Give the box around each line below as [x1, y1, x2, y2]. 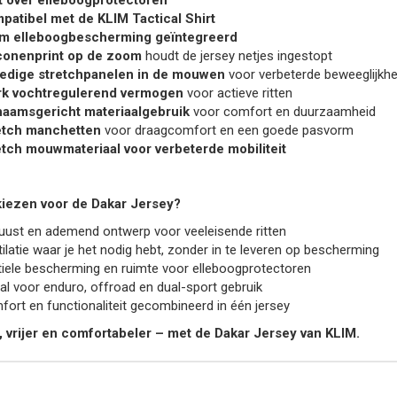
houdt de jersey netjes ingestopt [141, 48, 332, 65]
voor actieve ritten [183, 85, 292, 102]
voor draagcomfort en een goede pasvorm [100, 122, 354, 139]
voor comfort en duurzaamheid [189, 104, 376, 121]
